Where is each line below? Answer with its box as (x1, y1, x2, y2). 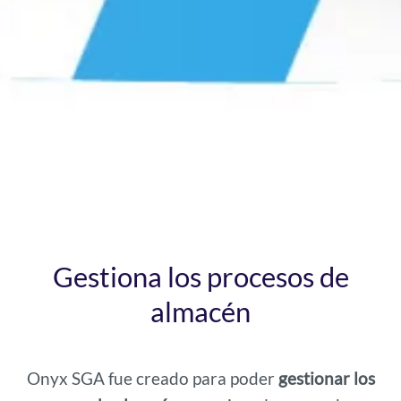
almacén (150, 295, 251, 328)
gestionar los (277, 368, 375, 388)
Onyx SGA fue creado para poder (26, 368, 278, 388)
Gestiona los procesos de (52, 260, 349, 294)
